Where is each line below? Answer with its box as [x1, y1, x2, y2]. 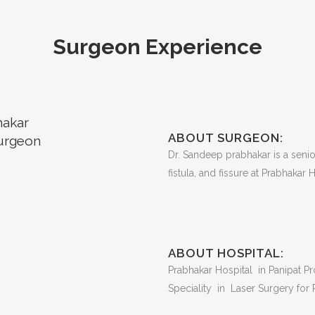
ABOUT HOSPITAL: [168, 246, 284, 260]
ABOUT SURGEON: [168, 131, 283, 145]
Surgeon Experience [53, 34, 262, 59]
